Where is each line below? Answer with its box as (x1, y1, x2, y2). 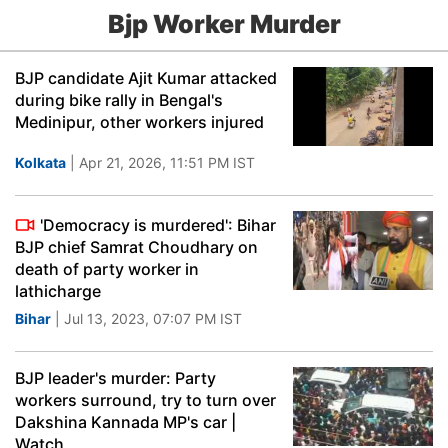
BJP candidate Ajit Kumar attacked (15, 68, 277, 88)
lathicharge (15, 281, 101, 301)
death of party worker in (15, 259, 199, 279)
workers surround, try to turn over (15, 390, 276, 410)
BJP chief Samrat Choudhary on (15, 237, 258, 257)
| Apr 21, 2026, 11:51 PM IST (66, 154, 255, 171)
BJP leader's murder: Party (15, 368, 216, 388)
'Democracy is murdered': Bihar (40, 215, 276, 235)
